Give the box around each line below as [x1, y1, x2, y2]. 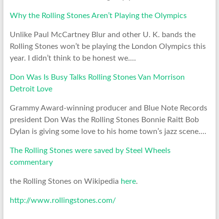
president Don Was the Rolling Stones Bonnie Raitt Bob [9, 115, 199, 124]
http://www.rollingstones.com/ [9, 196, 116, 204]
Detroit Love [9, 85, 52, 93]
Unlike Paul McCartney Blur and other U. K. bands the [9, 30, 196, 39]
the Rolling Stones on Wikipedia [9, 177, 121, 185]
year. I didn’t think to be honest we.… [9, 54, 136, 62]
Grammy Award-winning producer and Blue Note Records [9, 104, 207, 112]
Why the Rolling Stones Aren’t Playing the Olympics [9, 11, 187, 20]
